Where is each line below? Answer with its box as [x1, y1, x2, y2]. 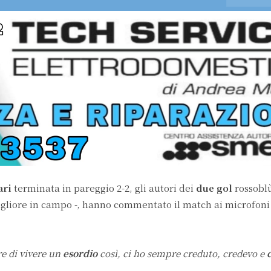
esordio [63, 247, 100, 260]
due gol [196, 181, 235, 195]
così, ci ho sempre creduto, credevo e [100, 247, 267, 260]
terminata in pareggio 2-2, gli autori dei [14, 181, 196, 195]
